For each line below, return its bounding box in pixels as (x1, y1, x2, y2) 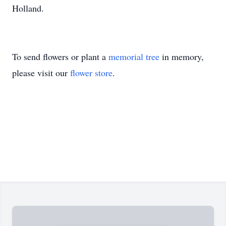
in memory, (159, 50, 204, 63)
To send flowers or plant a (12, 50, 108, 63)
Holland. (12, 2, 44, 14)
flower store (70, 67, 112, 79)
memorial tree (108, 50, 159, 63)
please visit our (12, 67, 70, 79)
